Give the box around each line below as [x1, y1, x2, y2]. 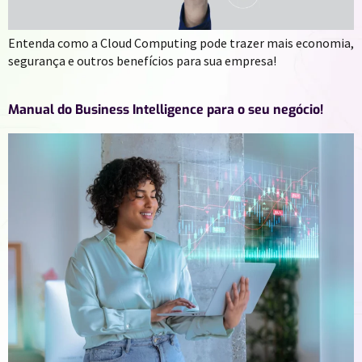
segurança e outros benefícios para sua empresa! [8, 53, 276, 69]
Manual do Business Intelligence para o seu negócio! [8, 101, 323, 119]
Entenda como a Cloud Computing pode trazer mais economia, [8, 35, 354, 52]
